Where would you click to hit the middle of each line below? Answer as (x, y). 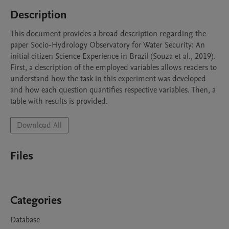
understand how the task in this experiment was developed (108, 79)
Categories (36, 200)
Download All (39, 125)
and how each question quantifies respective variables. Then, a (113, 90)
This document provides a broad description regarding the (108, 34)
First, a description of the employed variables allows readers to (113, 67)
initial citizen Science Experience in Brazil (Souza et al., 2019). (113, 56)
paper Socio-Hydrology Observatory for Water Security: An (108, 45)
